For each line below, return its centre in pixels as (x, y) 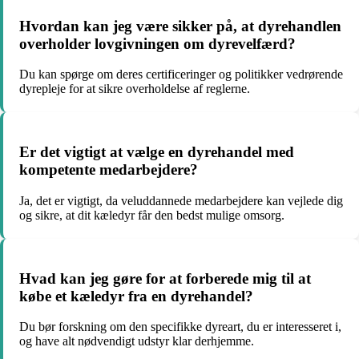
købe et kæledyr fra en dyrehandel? (136, 296)
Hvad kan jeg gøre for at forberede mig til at (165, 278)
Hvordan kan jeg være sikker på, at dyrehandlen (180, 26)
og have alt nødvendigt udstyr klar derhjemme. (137, 341)
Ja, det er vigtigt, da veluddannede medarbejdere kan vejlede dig (181, 200)
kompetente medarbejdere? (109, 170)
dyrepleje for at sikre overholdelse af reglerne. (135, 89)
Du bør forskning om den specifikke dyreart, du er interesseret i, (180, 327)
